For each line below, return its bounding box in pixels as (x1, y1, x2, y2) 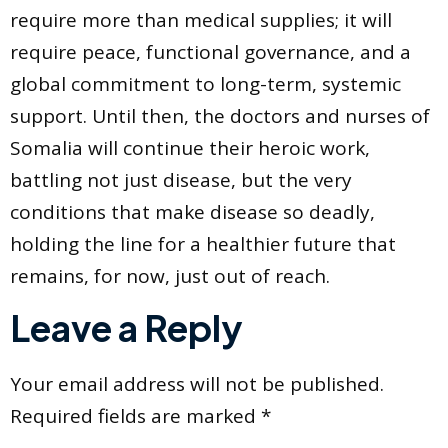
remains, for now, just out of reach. (10, 262, 330, 289)
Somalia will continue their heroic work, (10, 134, 370, 161)
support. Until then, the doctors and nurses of (10, 102, 430, 129)
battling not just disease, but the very (10, 166, 352, 193)
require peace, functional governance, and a (10, 38, 411, 65)
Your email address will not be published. (10, 371, 384, 398)
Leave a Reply (10, 305, 243, 351)
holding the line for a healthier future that (10, 230, 396, 257)
